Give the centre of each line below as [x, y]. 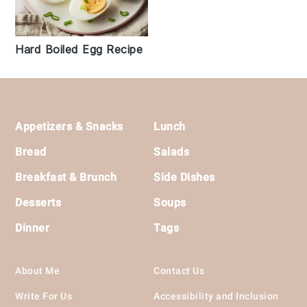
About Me [38, 270]
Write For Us [44, 296]
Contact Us [179, 270]
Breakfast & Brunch [66, 177]
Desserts [38, 202]
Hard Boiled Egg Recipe [79, 49]
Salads [171, 151]
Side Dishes [184, 177]
